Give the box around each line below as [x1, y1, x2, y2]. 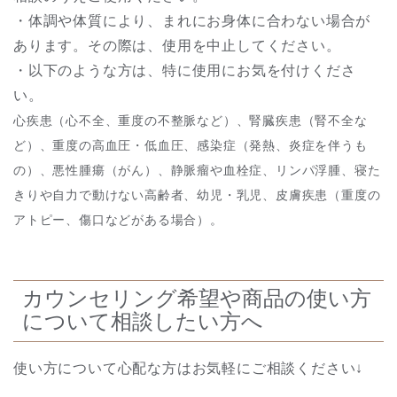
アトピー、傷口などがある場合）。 [13, 212, 223, 227]
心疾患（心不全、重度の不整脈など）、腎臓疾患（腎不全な [13, 113, 368, 128]
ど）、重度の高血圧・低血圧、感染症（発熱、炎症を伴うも [13, 137, 368, 152]
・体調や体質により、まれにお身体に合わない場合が [13, 12, 371, 28]
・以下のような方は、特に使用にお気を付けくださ [13, 62, 356, 78]
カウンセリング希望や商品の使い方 [22, 285, 371, 310]
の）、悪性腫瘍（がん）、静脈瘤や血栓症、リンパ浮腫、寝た [13, 162, 381, 177]
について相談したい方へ [22, 308, 263, 333]
